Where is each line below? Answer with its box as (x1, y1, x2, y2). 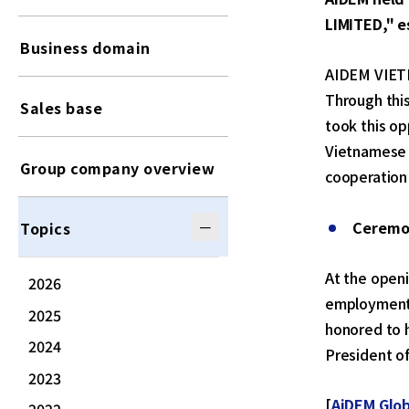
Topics (20, 217, 70, 239)
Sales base (20, 97, 102, 119)
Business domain (20, 37, 151, 58)
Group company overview (20, 157, 215, 179)
